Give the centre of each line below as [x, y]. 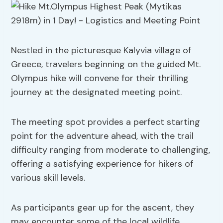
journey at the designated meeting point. [97, 92]
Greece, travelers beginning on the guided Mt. [106, 64]
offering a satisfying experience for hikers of [102, 164]
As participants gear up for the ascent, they [103, 208]
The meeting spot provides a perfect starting [106, 122]
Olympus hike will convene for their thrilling [100, 78]
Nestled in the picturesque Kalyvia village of [101, 51]
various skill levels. [48, 178]
